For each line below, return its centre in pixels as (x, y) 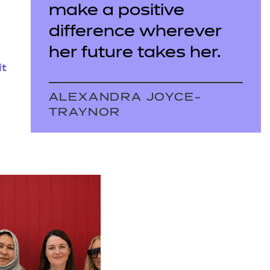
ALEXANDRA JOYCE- (125, 98)
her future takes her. (135, 54)
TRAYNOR (85, 113)
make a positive (116, 11)
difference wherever (135, 33)
